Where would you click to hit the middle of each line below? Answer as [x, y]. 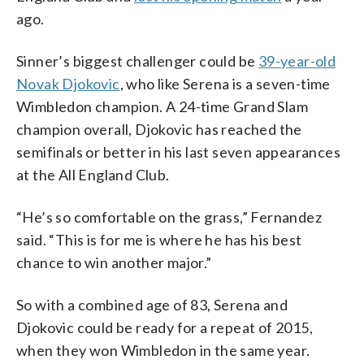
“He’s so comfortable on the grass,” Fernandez [169, 217]
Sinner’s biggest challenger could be [137, 61]
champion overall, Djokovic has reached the [159, 129]
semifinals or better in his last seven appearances [178, 152]
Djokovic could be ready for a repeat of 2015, [165, 327]
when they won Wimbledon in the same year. [163, 350]
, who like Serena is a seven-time [225, 83]
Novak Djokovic [68, 83]
